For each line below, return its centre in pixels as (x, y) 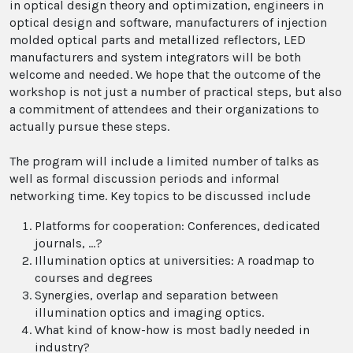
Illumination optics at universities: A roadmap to (175, 260)
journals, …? (69, 243)
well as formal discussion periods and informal (145, 178)
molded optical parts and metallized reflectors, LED (158, 40)
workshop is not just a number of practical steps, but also (176, 92)
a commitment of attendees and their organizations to (164, 109)
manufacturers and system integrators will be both (155, 57)
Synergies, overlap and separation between (156, 295)
